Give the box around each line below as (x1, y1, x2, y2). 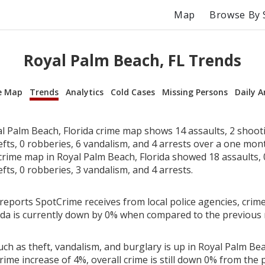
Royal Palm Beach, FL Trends (24, 50, 241, 72)
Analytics (66, 86, 104, 98)
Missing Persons (162, 86, 228, 98)
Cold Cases (111, 86, 155, 98)
